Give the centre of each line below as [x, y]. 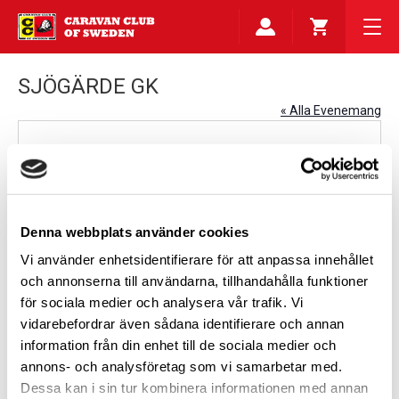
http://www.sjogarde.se [128, 245]
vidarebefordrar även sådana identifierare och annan [183, 323]
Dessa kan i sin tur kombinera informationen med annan [195, 387]
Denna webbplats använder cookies [134, 232]
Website [62, 244]
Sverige [177, 172]
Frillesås [85, 172]
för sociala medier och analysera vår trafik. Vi [162, 302]
